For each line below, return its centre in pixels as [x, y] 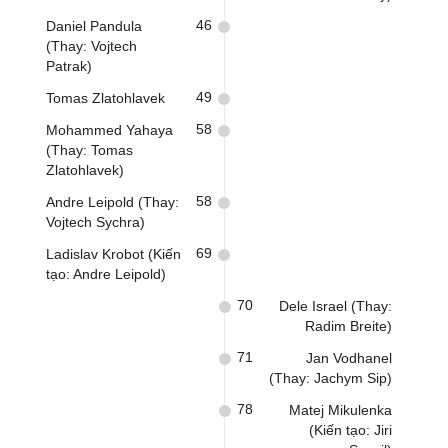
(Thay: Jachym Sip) [330, 378]
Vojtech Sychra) [95, 222]
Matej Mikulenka [340, 410]
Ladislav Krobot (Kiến [113, 254]
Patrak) [69, 66]
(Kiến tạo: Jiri [350, 430]
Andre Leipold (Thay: [112, 202]
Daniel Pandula [94, 26]
